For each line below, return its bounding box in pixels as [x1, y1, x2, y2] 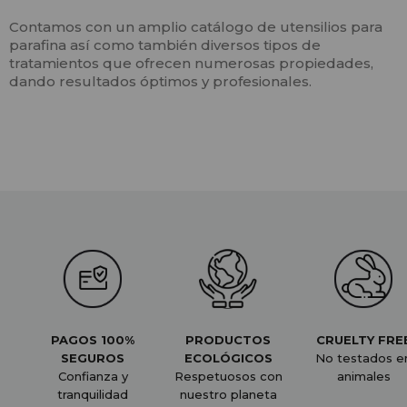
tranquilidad [57, 387, 128, 402]
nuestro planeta [179, 387, 277, 402]
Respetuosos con [174, 369, 283, 383]
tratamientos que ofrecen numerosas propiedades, [9, 55, 373, 72]
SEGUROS [61, 351, 124, 365]
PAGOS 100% [51, 333, 134, 347]
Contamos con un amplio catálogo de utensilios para [9, 18, 382, 35]
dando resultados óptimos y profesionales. [9, 73, 312, 90]
